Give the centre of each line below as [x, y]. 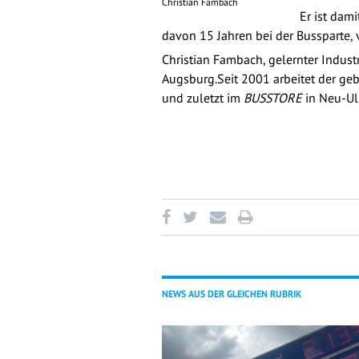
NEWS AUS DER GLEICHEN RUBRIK [232, 294]
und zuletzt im [203, 98]
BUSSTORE [273, 98]
